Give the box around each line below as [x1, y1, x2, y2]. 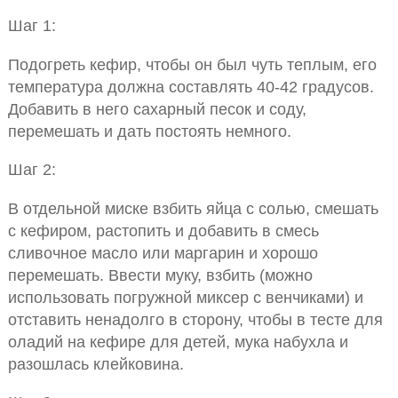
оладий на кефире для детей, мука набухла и [7, 331, 348, 351]
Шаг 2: [7, 160, 56, 179]
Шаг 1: [7, 16, 56, 36]
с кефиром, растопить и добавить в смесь [7, 220, 319, 240]
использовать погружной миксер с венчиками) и [7, 287, 363, 306]
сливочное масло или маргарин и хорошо [7, 243, 318, 262]
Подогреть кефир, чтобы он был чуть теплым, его [7, 54, 377, 74]
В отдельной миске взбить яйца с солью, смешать [7, 198, 378, 218]
